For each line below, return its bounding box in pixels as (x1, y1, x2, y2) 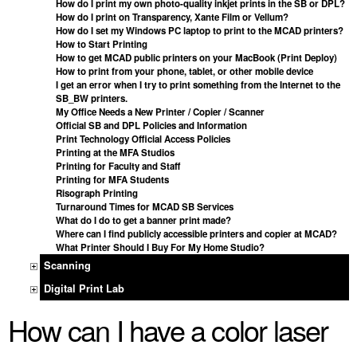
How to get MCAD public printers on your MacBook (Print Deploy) (56, 50, 337, 65)
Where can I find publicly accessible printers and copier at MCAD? (56, 226, 337, 241)
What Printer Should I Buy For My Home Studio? (56, 240, 265, 254)
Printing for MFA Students (56, 172, 169, 186)
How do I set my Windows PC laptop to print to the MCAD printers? (56, 23, 343, 37)
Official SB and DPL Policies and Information (56, 118, 247, 132)
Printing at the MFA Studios (56, 145, 175, 159)
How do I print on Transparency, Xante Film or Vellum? (56, 10, 288, 24)
